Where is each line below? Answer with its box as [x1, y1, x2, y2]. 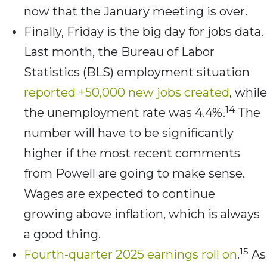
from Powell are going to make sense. [24, 166, 245, 181]
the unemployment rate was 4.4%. [24, 105, 225, 120]
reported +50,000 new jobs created [24, 85, 229, 100]
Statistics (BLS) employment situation [24, 65, 250, 80]
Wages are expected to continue [24, 187, 215, 201]
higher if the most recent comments [24, 146, 240, 161]
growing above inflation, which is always [24, 207, 260, 222]
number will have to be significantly [24, 126, 234, 141]
